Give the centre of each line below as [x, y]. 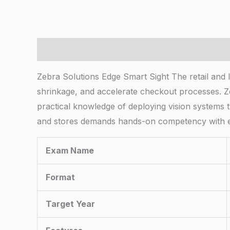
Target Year [70, 204]
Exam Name [70, 151]
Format [60, 177]
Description [61, 50]
